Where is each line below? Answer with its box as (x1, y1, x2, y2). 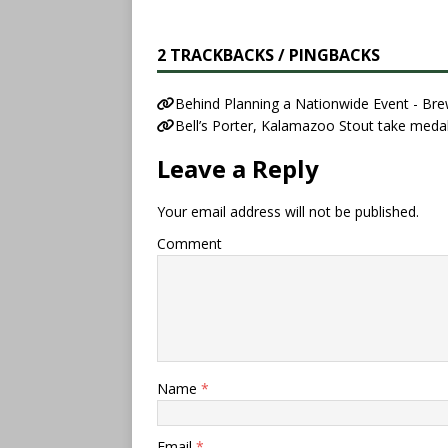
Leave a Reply (157, 152, 319, 186)
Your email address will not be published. (157, 202, 419, 222)
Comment (157, 234, 222, 254)
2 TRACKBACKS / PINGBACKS (157, 44, 380, 67)
